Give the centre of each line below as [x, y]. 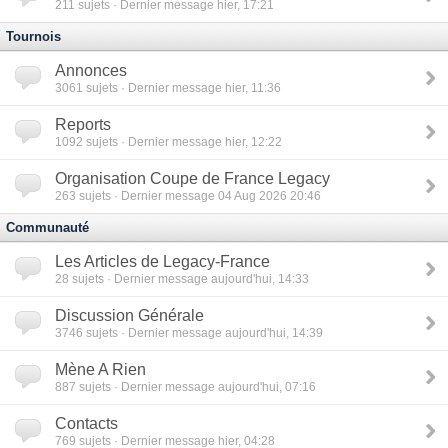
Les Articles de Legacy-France [162, 261]
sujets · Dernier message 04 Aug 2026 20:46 [198, 195]
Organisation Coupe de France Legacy [192, 178]
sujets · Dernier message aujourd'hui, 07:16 [196, 386]
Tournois [33, 36]
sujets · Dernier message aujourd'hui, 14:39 [203, 332]
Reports [83, 124]
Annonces [91, 70]
